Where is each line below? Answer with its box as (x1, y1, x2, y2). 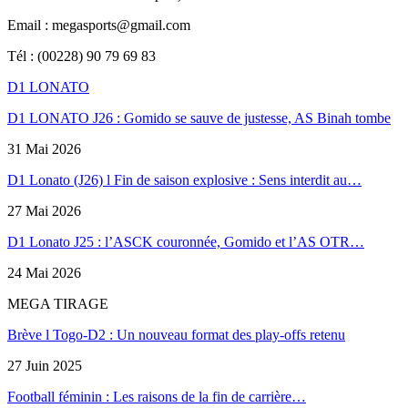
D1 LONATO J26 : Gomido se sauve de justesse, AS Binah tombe (7, 110, 391, 127)
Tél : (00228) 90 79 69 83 (7, 48, 156, 65)
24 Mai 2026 (7, 265, 81, 281)
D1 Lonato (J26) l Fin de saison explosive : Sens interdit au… (7, 172, 362, 189)
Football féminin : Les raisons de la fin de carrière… (7, 389, 306, 405)
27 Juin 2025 (7, 358, 82, 374)
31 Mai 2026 (7, 141, 81, 158)
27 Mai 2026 (7, 203, 81, 219)
